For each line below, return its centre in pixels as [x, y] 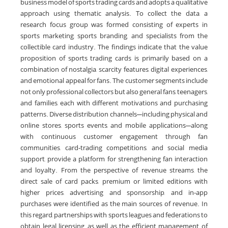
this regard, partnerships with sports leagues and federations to [114, 215]
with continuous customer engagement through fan [114, 136]
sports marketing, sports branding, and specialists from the [114, 36]
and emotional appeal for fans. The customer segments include [114, 80]
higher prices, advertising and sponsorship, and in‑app [114, 192]
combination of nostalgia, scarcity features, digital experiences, [114, 69]
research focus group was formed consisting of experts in [114, 24]
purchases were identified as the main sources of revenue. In [114, 204]
